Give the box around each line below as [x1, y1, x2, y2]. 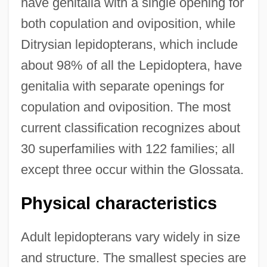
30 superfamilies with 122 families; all [20, 141, 235, 156]
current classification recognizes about [20, 120, 240, 135]
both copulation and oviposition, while [20, 15, 235, 31]
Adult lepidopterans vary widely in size [20, 229, 240, 244]
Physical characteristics [20, 193, 217, 213]
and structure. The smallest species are [20, 250, 246, 265]
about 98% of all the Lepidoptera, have [20, 57, 242, 73]
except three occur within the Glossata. [20, 162, 244, 177]
